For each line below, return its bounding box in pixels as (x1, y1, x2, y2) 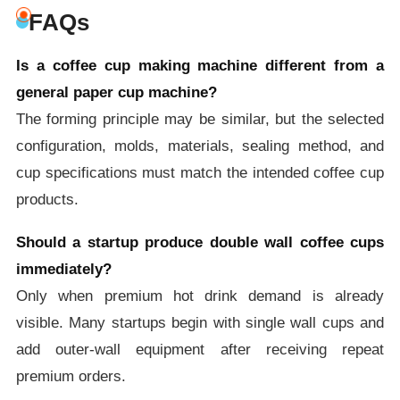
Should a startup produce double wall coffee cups (15, 233, 385, 251)
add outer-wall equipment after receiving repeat (15, 340, 385, 358)
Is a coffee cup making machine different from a (15, 56, 385, 74)
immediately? (15, 260, 112, 278)
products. (15, 190, 79, 208)
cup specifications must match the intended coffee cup (15, 163, 385, 181)
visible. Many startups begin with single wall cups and (15, 313, 385, 331)
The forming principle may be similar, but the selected (15, 110, 385, 128)
